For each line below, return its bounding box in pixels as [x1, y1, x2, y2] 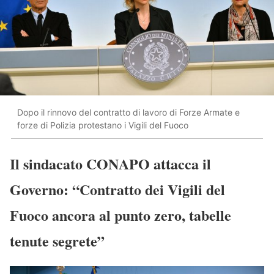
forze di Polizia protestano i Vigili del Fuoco [17, 120, 188, 131]
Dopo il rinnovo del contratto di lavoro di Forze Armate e [17, 107, 240, 118]
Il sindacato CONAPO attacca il [10, 152, 211, 174]
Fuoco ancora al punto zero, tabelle [10, 204, 231, 226]
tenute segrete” [10, 229, 105, 251]
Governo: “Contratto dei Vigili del [10, 178, 225, 200]
